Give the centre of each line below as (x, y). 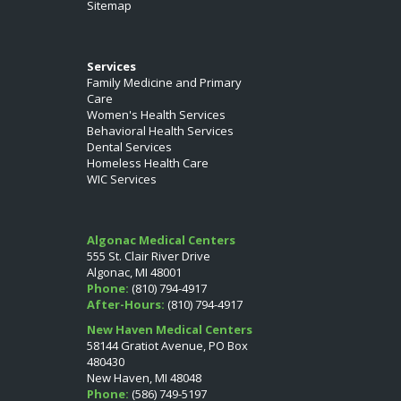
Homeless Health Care (148, 162)
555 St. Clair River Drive (149, 256)
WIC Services (122, 179)
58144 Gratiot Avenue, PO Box (167, 345)
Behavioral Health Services (160, 130)
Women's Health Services (156, 114)
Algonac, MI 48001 (134, 272)
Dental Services (129, 146)
